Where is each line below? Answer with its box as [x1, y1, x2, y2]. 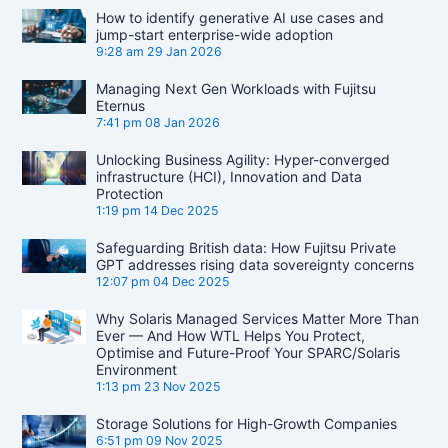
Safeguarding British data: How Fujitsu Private [96, 239, 397, 257]
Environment [96, 361, 178, 379]
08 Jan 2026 [145, 115, 221, 131]
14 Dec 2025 [144, 203, 220, 219]
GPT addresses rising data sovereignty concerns [96, 256, 415, 274]
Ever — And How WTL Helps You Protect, [96, 327, 366, 345]
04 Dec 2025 [153, 274, 231, 290]
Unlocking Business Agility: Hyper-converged [96, 151, 391, 169]
